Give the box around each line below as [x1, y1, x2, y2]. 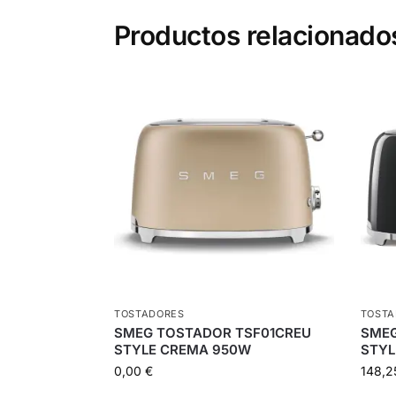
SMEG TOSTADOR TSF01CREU [113, 324, 311, 342]
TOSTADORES [113, 308, 185, 321]
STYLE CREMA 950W [113, 341, 251, 359]
